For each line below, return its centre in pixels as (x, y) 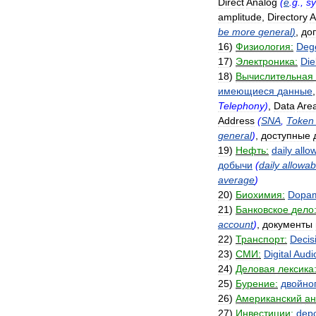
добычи (235, 165)
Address (236, 121)
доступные (286, 135)
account (236, 224)
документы (287, 224)
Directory (287, 17)
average (236, 180)
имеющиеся (246, 91)
